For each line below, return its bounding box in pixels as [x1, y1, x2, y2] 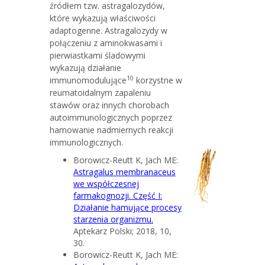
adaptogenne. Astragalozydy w [50, 24, 167, 36]
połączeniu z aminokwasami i [50, 37, 162, 49]
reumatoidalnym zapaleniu [50, 86, 151, 98]
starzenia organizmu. [73, 213, 153, 225]
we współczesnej [73, 177, 139, 189]
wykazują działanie [50, 62, 121, 73]
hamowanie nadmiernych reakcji [50, 124, 173, 135]
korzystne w [134, 74, 182, 86]
